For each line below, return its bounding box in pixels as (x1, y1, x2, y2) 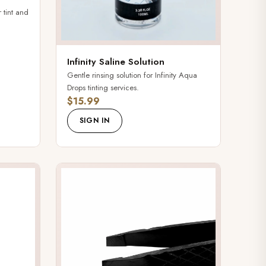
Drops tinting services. (66, 82, 139, 94)
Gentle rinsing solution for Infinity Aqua (66, 69, 197, 81)
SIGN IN (79, 115, 110, 126)
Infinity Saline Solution (66, 55, 164, 69)
